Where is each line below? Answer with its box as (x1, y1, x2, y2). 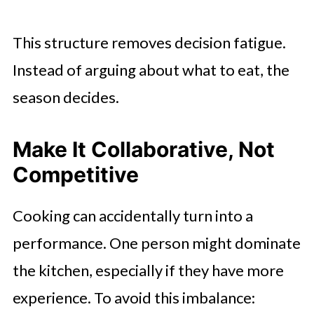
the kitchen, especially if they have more (12, 260, 284, 280)
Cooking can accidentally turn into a (12, 205, 253, 225)
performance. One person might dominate (12, 233, 301, 252)
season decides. (12, 87, 119, 107)
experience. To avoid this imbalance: (12, 287, 255, 307)
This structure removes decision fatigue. (12, 32, 286, 52)
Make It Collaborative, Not (12, 136, 275, 162)
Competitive (12, 161, 139, 187)
